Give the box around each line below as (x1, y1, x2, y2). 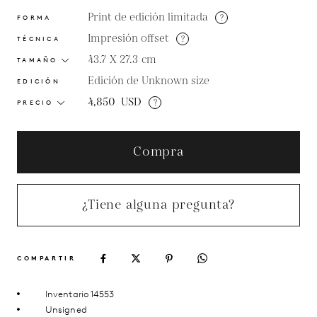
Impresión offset (88, 31, 169, 46)
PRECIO (17, 98, 54, 106)
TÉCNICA (17, 35, 60, 42)
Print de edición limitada (88, 10, 208, 25)
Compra (133, 143, 184, 161)
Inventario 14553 (45, 289, 115, 299)
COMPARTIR (17, 254, 76, 262)
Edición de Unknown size (88, 74, 209, 88)
